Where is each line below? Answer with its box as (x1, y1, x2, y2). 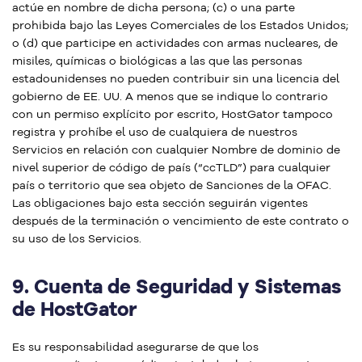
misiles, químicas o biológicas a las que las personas (12, 53, 302, 68)
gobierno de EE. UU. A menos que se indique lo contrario (12, 89, 328, 103)
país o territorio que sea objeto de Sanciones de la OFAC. (12, 178, 331, 192)
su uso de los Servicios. (12, 231, 141, 246)
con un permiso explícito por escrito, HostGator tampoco (12, 107, 333, 121)
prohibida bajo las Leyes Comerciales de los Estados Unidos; (12, 18, 348, 32)
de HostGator (12, 297, 137, 321)
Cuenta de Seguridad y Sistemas (29, 274, 341, 298)
